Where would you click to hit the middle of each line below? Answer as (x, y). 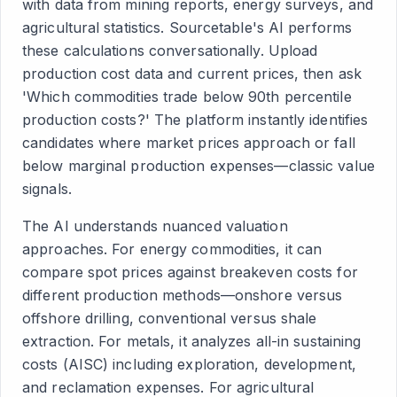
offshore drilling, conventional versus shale (170, 318)
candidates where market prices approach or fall (189, 143)
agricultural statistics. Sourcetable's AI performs (187, 27)
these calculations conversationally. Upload (170, 51)
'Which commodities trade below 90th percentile (187, 97)
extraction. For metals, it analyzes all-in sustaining (192, 341)
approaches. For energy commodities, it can (172, 249)
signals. (47, 189)
